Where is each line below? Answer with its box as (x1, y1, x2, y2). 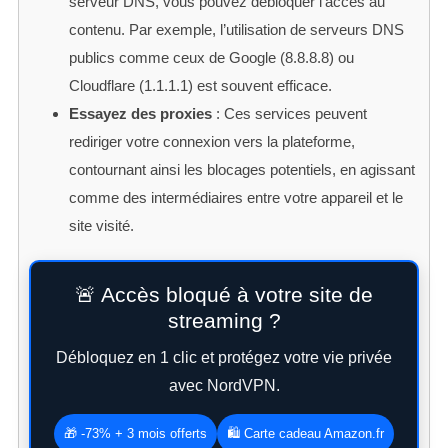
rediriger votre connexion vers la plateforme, (68, 133, 355, 151)
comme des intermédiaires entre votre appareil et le (68, 189, 403, 207)
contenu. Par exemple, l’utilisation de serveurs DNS (68, 21, 404, 39)
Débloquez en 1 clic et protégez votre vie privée (56, 349, 392, 367)
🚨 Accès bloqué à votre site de (75, 283, 373, 307)
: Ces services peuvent (211, 105, 367, 123)
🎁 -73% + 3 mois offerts (64, 426, 207, 442)
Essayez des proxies (68, 105, 212, 123)
